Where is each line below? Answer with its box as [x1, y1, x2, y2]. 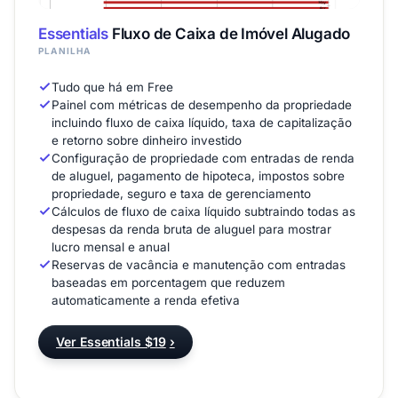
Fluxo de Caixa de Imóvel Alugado [107, 25, 351, 44]
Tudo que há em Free [52, 80, 173, 95]
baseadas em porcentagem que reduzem [52, 275, 285, 291]
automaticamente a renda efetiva [52, 293, 240, 308]
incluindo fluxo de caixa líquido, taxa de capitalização [52, 115, 352, 131]
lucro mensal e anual [52, 240, 170, 255]
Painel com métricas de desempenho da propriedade [52, 98, 352, 113]
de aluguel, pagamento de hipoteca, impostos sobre [52, 169, 345, 184]
